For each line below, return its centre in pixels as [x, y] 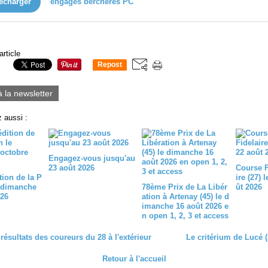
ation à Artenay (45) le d [185, 197]
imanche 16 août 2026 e [185, 206]
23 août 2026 [71, 168]
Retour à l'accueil [134, 259]
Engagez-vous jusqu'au [92, 158]
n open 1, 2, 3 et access [185, 216]
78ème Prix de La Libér [185, 187]
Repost [110, 65]
